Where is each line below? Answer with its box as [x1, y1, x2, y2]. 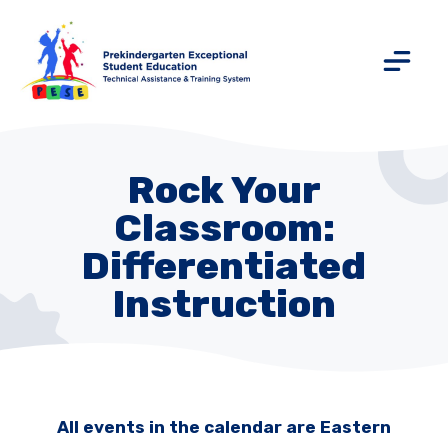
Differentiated [82, 243, 366, 290]
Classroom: [113, 205, 335, 252]
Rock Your [127, 167, 321, 214]
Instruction [112, 281, 336, 328]
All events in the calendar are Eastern [57, 417, 391, 438]
